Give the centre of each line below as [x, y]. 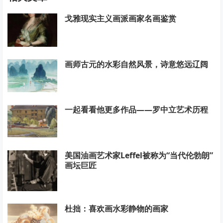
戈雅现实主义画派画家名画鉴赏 [121, 18]
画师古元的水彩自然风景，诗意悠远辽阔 [137, 64]
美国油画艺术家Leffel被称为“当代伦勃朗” [139, 155]
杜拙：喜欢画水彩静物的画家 [117, 209]
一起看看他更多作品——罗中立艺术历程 [137, 110]
